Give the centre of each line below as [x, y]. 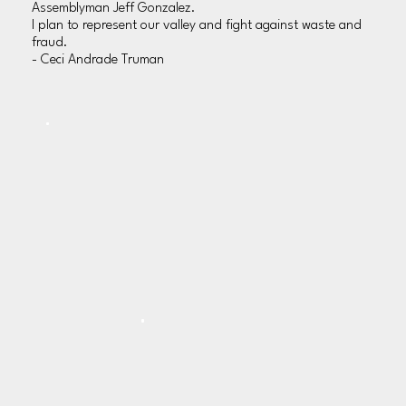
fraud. [50, 43]
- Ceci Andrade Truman [98, 61]
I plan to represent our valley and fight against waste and [197, 26]
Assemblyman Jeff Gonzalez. [114, 9]
